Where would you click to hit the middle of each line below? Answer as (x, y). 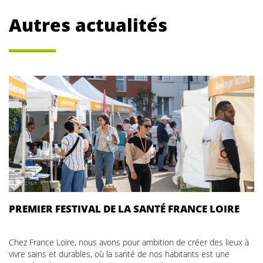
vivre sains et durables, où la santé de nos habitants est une (119, 254)
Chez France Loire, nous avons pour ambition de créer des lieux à (129, 242)
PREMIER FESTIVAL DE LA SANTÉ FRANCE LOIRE (124, 209)
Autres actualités (88, 25)
